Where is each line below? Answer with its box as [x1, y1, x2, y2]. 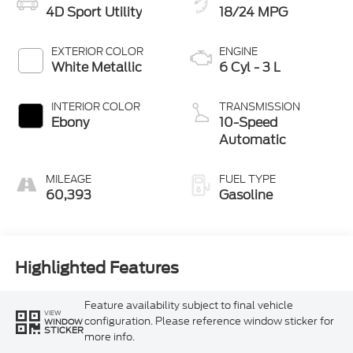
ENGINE [219, 44, 258, 60]
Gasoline [219, 186, 273, 205]
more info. [84, 329, 135, 345]
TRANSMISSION [219, 99, 300, 115]
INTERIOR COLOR [50, 99, 140, 115]
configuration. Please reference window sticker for [84, 314, 334, 329]
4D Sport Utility [45, 3, 142, 22]
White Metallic [50, 58, 142, 77]
